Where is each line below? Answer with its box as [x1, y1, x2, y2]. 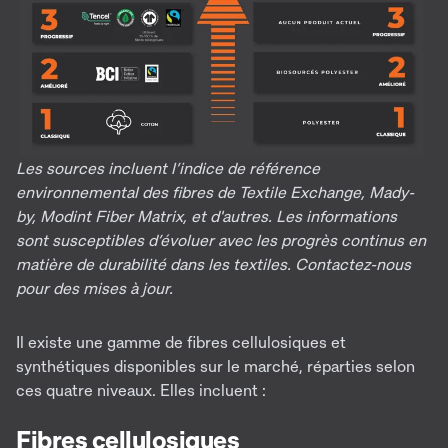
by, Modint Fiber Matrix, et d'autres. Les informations [16, 205, 397, 226]
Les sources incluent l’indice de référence [16, 157, 320, 178]
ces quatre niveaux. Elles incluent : [16, 379, 266, 400]
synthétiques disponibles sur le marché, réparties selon [16, 355, 415, 376]
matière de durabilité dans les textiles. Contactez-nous [16, 253, 411, 274]
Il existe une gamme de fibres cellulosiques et [16, 331, 346, 352]
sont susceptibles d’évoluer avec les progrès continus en [16, 229, 426, 250]
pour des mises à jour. [16, 277, 173, 298]
